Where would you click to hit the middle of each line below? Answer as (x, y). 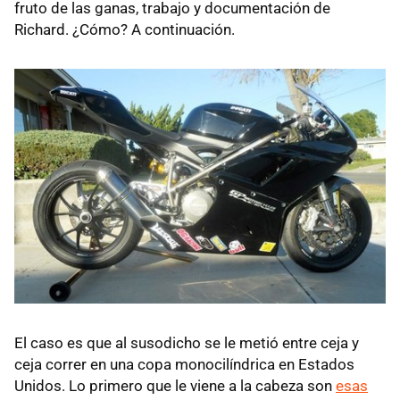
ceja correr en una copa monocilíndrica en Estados (184, 365)
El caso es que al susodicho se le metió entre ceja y (187, 343)
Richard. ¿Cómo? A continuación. (125, 29)
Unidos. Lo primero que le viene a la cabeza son (175, 386)
